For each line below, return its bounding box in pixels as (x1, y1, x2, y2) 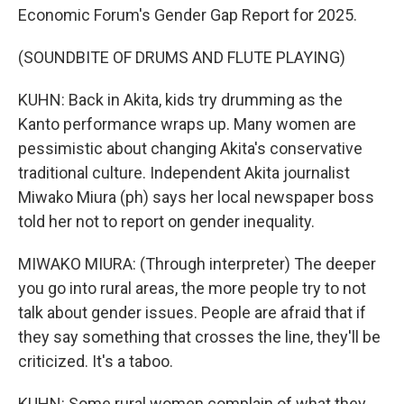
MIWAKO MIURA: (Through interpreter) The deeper (18, 254, 376, 273)
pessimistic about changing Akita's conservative (18, 139, 363, 158)
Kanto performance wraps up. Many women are (18, 115, 356, 133)
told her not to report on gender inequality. (18, 212, 315, 231)
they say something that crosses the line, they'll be (18, 327, 381, 346)
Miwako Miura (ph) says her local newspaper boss (18, 188, 374, 207)
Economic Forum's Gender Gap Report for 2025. (18, 5, 357, 24)
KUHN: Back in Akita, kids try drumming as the (18, 90, 343, 109)
